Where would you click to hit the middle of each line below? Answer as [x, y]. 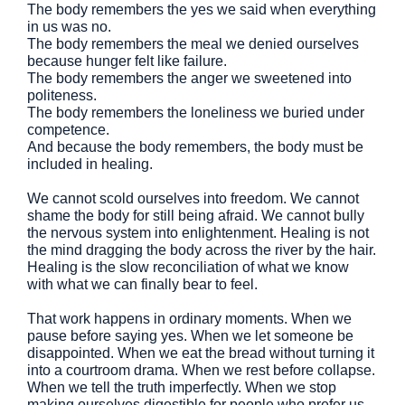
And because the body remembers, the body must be [195, 147]
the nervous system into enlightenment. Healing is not [198, 233]
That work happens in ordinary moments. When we [189, 319]
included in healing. [90, 164]
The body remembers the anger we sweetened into [189, 78]
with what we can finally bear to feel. [142, 284]
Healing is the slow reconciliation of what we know [188, 267]
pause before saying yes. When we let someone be [190, 336]
